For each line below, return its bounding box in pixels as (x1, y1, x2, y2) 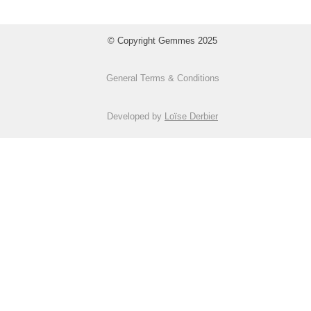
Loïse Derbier (165, 111, 218, 121)
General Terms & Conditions (106, 74, 219, 84)
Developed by (107, 111, 165, 121)
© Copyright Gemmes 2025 (108, 35, 217, 46)
